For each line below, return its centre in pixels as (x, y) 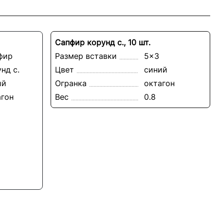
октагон (159, 83)
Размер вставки (86, 56)
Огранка (71, 83)
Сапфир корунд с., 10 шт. (103, 42)
